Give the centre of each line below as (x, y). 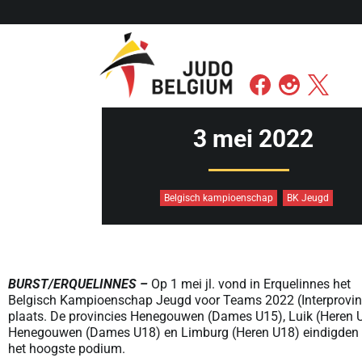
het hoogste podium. (67, 349)
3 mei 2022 (253, 139)
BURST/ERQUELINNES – (78, 284)
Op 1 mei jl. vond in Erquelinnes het (249, 284)
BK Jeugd (307, 198)
